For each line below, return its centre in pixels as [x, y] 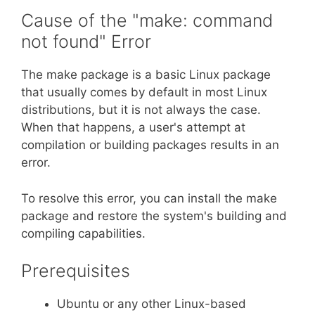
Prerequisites [76, 271]
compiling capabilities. [83, 233]
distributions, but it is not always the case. [141, 110]
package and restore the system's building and [154, 216]
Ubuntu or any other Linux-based [152, 304]
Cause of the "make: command [147, 20]
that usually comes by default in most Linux [144, 92]
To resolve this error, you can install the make [149, 198]
